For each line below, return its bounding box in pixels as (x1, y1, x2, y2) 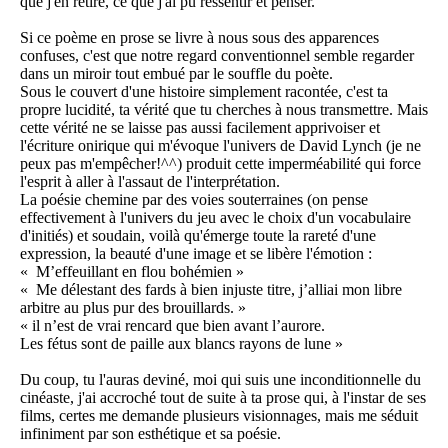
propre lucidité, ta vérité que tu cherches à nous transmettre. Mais (20, 101, 428, 118)
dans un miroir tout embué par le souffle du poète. (20, 65, 333, 82)
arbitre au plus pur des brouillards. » (20, 299, 246, 316)
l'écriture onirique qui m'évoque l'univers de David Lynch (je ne (20, 137, 421, 154)
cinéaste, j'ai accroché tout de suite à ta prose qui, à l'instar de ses (20, 389, 426, 406)
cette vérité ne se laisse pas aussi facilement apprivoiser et (20, 119, 380, 136)
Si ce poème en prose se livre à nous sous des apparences (20, 29, 379, 46)
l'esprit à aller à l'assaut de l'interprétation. (20, 173, 280, 190)
